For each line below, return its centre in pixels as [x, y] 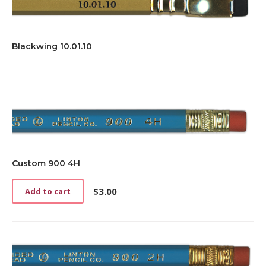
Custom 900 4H [46, 164]
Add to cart [48, 191]
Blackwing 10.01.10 [52, 47]
